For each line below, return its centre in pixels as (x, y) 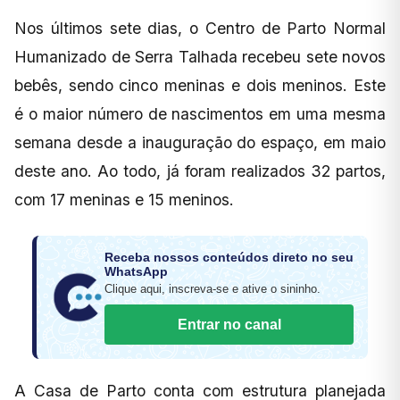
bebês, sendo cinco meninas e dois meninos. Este (200, 85)
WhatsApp (136, 271)
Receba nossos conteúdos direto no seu (229, 257)
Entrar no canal (229, 324)
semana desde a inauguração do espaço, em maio (200, 142)
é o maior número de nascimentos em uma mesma (200, 113)
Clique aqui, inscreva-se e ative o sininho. (212, 288)
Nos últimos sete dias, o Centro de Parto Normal (200, 28)
